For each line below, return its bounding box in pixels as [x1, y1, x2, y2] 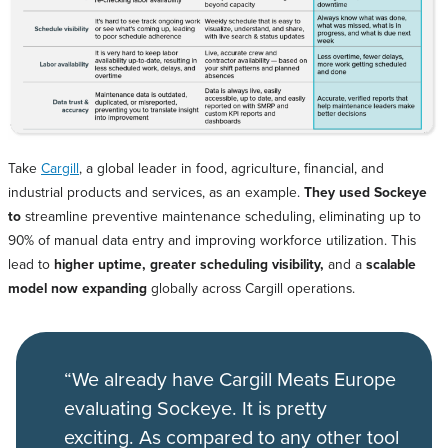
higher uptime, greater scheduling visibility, [54, 254, 328, 275]
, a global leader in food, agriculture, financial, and [79, 158, 384, 178]
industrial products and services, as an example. [8, 182, 304, 202]
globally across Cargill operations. [147, 278, 355, 298]
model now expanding [8, 278, 147, 299]
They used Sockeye [304, 182, 427, 203]
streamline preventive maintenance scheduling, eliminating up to [21, 206, 421, 226]
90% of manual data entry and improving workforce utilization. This [8, 230, 416, 250]
